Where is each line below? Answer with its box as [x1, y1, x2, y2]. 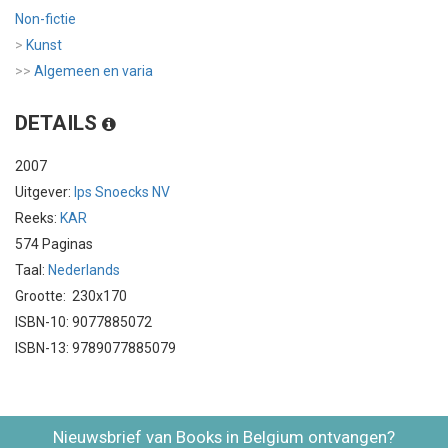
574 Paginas [15, 235, 93, 252]
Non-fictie [15, 10, 76, 27]
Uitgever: [15, 183, 74, 200]
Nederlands [48, 261, 120, 278]
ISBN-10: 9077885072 [15, 313, 152, 330]
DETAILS [15, 110, 102, 135]
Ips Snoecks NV [74, 183, 170, 200]
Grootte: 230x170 [15, 287, 127, 304]
